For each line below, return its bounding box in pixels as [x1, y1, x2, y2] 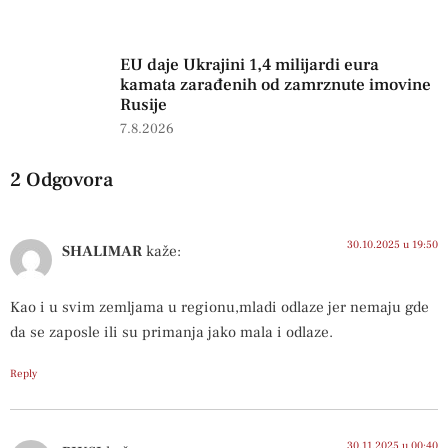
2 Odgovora [10, 166, 113, 193]
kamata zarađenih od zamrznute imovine [120, 73, 431, 96]
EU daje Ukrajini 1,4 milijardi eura [120, 53, 379, 76]
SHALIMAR [62, 240, 142, 261]
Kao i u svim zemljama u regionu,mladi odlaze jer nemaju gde [10, 297, 429, 318]
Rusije [120, 93, 167, 116]
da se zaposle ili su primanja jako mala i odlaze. [10, 322, 333, 343]
